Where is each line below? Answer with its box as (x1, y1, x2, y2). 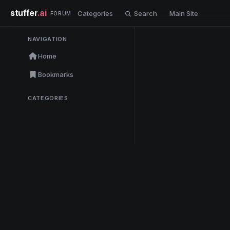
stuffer (10, 8, 37, 18)
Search (132, 9, 157, 17)
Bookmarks (38, 70, 73, 79)
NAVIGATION (28, 35, 67, 43)
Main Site (169, 9, 198, 17)
